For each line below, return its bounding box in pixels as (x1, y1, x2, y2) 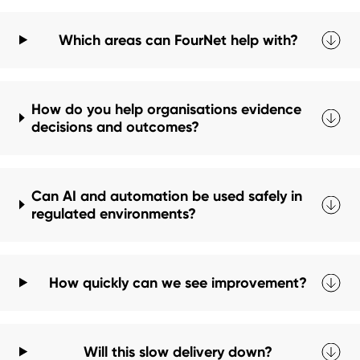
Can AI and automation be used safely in (31, 187, 303, 206)
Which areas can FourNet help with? (58, 31, 298, 50)
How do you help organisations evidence (31, 100, 301, 119)
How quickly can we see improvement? (49, 274, 308, 292)
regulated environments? (31, 205, 197, 223)
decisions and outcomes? (31, 118, 199, 137)
